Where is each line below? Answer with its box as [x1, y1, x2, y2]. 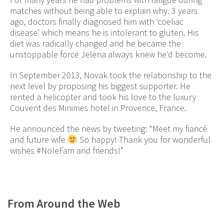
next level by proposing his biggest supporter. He [10, 80, 190, 92]
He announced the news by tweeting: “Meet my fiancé [10, 123, 207, 135]
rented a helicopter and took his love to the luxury [10, 91, 196, 103]
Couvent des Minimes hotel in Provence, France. [10, 102, 186, 114]
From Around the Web [7, 196, 120, 211]
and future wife [10, 134, 67, 146]
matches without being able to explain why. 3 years [10, 5, 198, 17]
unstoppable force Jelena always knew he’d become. [10, 49, 207, 60]
